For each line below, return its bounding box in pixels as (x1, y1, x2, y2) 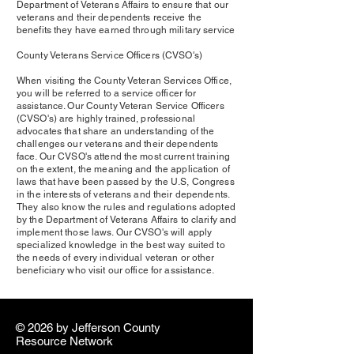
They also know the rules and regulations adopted (17, 201, 235, 213)
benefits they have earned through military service (17, 24, 235, 36)
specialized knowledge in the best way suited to (17, 239, 225, 250)
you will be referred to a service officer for (17, 88, 197, 99)
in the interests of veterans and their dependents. (17, 189, 229, 200)
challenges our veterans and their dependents (17, 138, 219, 149)
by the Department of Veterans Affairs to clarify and (17, 214, 237, 225)
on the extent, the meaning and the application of (17, 164, 230, 175)
